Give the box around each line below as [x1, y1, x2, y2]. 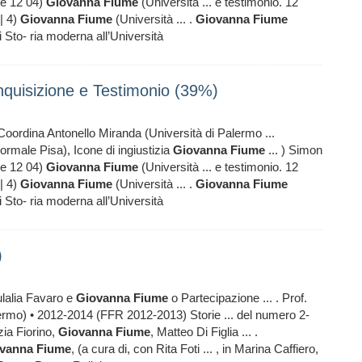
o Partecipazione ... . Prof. [168, 291, 307, 305]
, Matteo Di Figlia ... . [150, 325, 258, 339]
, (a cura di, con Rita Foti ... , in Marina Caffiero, [71, 342, 318, 356]
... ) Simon [265, 143, 322, 157]
